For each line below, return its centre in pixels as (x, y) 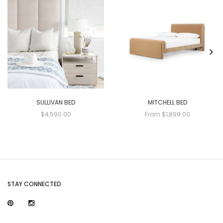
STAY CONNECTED (34, 184)
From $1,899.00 (167, 114)
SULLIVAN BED (56, 103)
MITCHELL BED (167, 103)
